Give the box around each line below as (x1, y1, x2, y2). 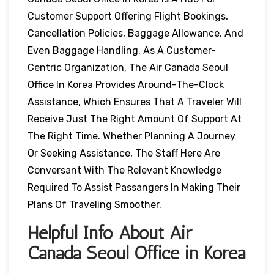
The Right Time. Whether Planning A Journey (28, 130, 235, 142)
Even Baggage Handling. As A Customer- (28, 44, 216, 56)
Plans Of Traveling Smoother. (28, 198, 161, 210)
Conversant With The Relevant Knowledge (28, 164, 221, 176)
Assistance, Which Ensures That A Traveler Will (28, 95, 242, 108)
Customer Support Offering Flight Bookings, (28, 10, 228, 22)
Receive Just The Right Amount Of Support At (28, 113, 242, 125)
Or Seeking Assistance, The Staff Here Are (28, 147, 220, 159)
